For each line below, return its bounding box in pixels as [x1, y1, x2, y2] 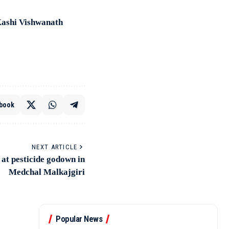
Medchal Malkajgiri [9, 167, 85, 177]
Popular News [56, 214, 102, 224]
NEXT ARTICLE [32, 143, 78, 151]
